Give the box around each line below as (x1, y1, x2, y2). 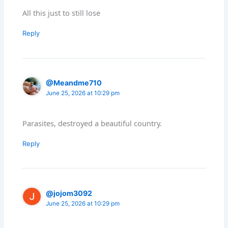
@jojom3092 (46, 188, 93, 197)
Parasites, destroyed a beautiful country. (22, 118, 162, 128)
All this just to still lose (22, 8, 101, 18)
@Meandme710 (46, 78, 102, 88)
